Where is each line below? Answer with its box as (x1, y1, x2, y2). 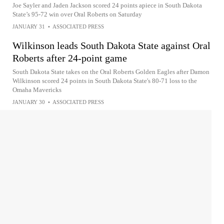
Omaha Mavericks (12, 85, 61, 93)
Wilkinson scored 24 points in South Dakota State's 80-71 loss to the (12, 76, 197, 84)
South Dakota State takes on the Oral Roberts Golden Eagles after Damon (12, 67, 209, 75)
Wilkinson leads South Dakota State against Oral (12, 39, 210, 51)
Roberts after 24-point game (12, 52, 127, 63)
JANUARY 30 (12, 98, 45, 105)
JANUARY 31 (12, 23, 45, 29)
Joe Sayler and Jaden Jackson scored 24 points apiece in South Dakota (12, 1, 202, 9)
